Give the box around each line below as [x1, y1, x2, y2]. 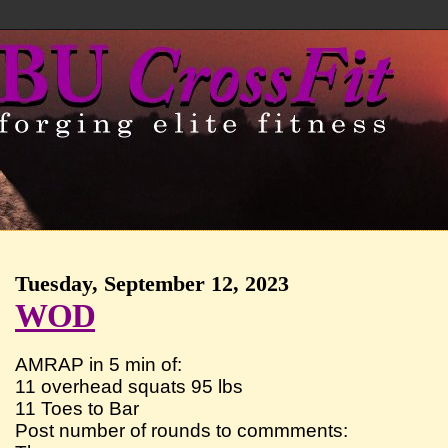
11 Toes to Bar [15, 397, 140, 419]
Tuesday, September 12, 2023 [15, 271, 290, 296]
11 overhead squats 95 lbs [15, 375, 244, 397]
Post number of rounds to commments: [15, 419, 349, 441]
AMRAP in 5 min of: [15, 353, 183, 375]
